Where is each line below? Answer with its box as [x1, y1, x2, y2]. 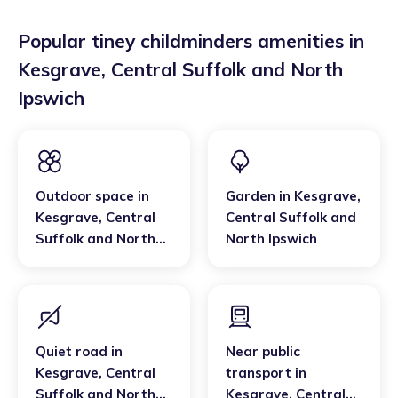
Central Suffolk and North [111, 58, 343, 81]
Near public [226, 343, 300, 360]
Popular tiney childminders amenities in [18, 29, 364, 52]
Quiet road [36, 343, 107, 360]
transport [226, 364, 291, 381]
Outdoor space [36, 187, 134, 204]
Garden [226, 187, 275, 204]
